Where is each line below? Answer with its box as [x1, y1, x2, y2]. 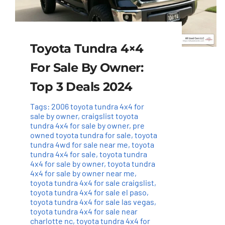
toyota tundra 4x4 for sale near [30, 206, 138, 216]
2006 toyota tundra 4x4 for [51, 101, 144, 111]
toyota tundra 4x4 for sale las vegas [30, 197, 154, 207]
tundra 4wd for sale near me [30, 140, 128, 150]
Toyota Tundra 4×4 [30, 41, 144, 56]
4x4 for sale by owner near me [30, 168, 135, 178]
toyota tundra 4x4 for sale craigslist [30, 178, 154, 188]
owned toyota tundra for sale [30, 130, 131, 140]
